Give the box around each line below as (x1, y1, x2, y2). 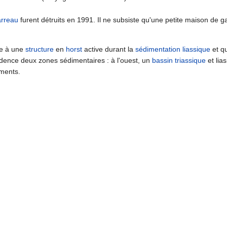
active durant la (82, 45, 135, 54)
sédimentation (135, 45, 180, 54)
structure (25, 45, 54, 54)
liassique (182, 45, 210, 54)
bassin (152, 56, 173, 65)
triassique (175, 56, 206, 65)
